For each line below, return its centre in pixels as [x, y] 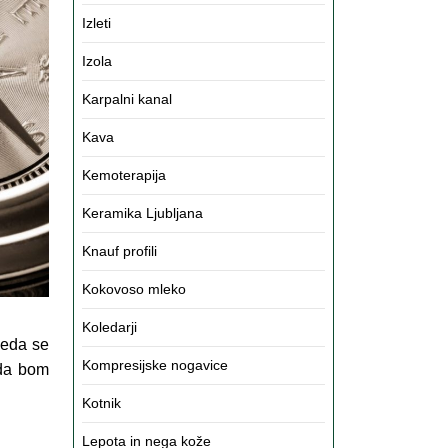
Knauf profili [119, 251]
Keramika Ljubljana [142, 213]
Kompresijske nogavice [155, 365]
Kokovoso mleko [134, 289]
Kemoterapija [124, 175]
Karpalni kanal [127, 99]
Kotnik [101, 403]
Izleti [96, 23]
